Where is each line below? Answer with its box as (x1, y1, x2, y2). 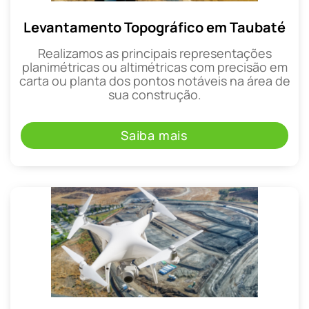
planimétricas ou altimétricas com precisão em (21, 59, 288, 76)
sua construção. (108, 86, 201, 103)
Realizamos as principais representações (37, 45, 272, 62)
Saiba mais (121, 126, 188, 143)
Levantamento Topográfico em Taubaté (23, 18, 286, 37)
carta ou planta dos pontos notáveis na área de (19, 72, 290, 90)
